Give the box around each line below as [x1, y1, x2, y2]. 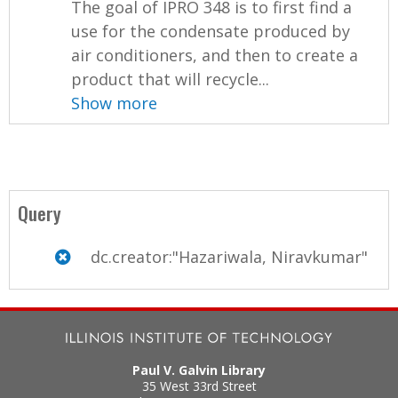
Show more [71, 92, 158, 114]
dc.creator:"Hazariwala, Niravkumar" [86, 245, 368, 267]
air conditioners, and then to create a [71, 44, 359, 66]
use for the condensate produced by [71, 20, 351, 42]
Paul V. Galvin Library [132, 361, 266, 378]
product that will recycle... [71, 68, 270, 90]
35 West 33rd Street [141, 377, 257, 394]
